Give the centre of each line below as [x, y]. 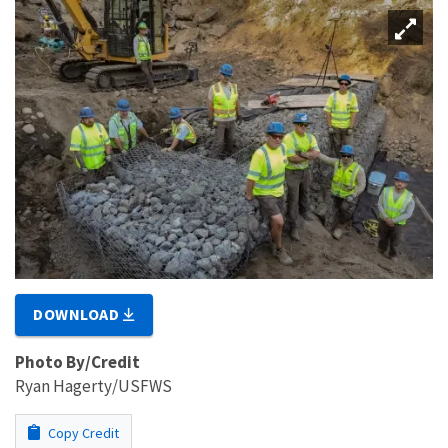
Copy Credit [82, 432]
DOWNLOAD [78, 313]
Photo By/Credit [77, 361]
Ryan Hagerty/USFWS [93, 385]
